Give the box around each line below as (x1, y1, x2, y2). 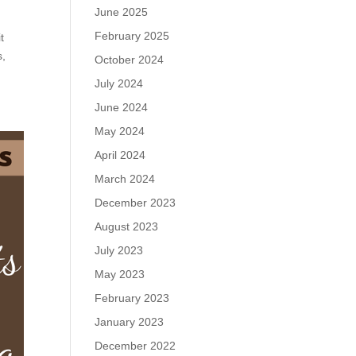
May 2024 (95, 125, 145, 137)
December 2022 (95, 339, 176, 352)
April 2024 (95, 149, 146, 161)
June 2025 (95, 6, 149, 18)
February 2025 (95, 29, 170, 42)
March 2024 (95, 172, 156, 185)
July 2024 (95, 77, 144, 90)
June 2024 (95, 101, 149, 114)
